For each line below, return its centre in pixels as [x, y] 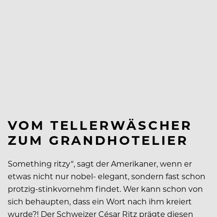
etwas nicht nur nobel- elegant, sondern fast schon [107, 176]
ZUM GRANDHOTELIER [98, 139]
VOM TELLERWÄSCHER [100, 124]
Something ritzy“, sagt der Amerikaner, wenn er [100, 163]
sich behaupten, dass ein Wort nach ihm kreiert [100, 201]
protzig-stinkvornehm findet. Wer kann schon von [105, 188]
